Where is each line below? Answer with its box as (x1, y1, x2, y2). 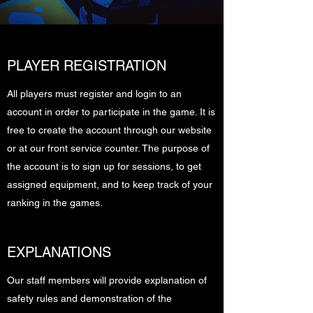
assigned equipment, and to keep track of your (7, 179, 212, 190)
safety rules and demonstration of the (7, 293, 172, 304)
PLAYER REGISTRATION (7, 57, 166, 74)
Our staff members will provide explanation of (7, 275, 207, 286)
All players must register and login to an (7, 88, 182, 99)
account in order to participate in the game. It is (7, 106, 215, 117)
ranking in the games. (7, 197, 103, 208)
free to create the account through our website (7, 124, 212, 136)
